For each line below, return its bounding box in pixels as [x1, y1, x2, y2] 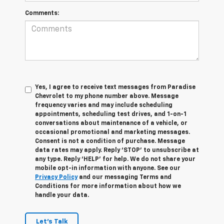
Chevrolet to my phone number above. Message [35, 93, 178, 100]
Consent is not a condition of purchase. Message [35, 138, 185, 145]
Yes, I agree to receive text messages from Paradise [35, 84, 195, 91]
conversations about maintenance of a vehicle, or [35, 120, 187, 127]
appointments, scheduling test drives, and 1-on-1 [35, 111, 186, 118]
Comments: [25, 10, 59, 17]
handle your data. [35, 192, 89, 199]
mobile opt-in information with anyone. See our [35, 165, 180, 172]
